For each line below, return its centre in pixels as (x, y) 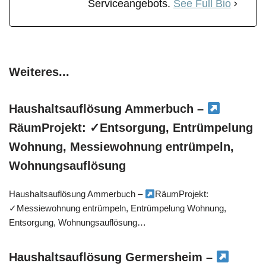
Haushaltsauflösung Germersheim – (113, 257)
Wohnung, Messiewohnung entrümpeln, (121, 147)
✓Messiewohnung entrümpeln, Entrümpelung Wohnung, (118, 208)
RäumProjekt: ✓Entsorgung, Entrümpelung (131, 128)
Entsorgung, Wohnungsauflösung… (79, 223)
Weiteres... (39, 72)
